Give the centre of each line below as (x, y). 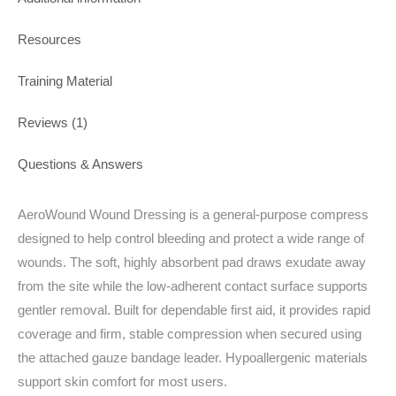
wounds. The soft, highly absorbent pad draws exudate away (192, 262)
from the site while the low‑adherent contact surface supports (193, 286)
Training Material (65, 81)
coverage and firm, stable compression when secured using (190, 334)
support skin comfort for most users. (122, 381)
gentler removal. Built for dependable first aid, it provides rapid (194, 310)
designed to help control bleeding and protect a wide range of (191, 238)
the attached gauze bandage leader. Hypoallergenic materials (193, 358)
